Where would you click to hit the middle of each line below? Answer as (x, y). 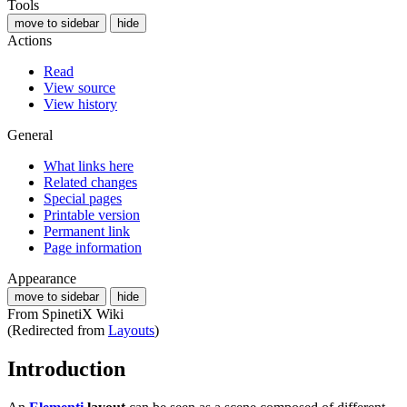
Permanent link (87, 231)
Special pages (83, 198)
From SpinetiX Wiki (65, 313)
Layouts (131, 330)
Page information (93, 247)
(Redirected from (58, 330)
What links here (89, 165)
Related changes (90, 182)
